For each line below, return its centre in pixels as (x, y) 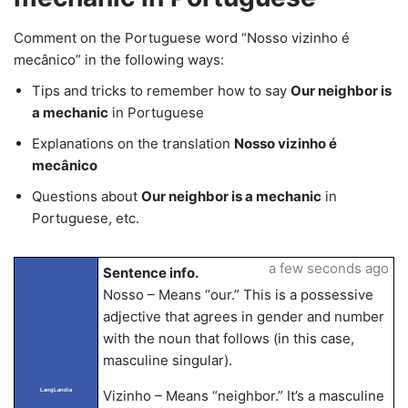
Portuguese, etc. (86, 218)
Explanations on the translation (133, 143)
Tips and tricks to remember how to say (161, 91)
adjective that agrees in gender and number (243, 316)
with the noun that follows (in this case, (228, 338)
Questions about (87, 196)
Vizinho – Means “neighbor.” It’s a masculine (243, 396)
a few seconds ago (328, 268)
